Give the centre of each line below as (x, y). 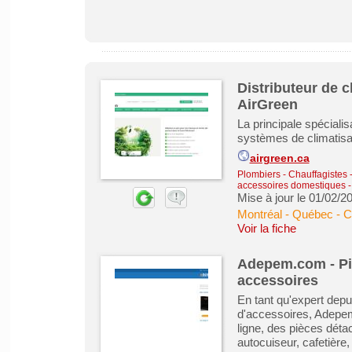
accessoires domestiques (292, 185)
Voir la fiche (266, 228)
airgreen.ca (279, 158)
